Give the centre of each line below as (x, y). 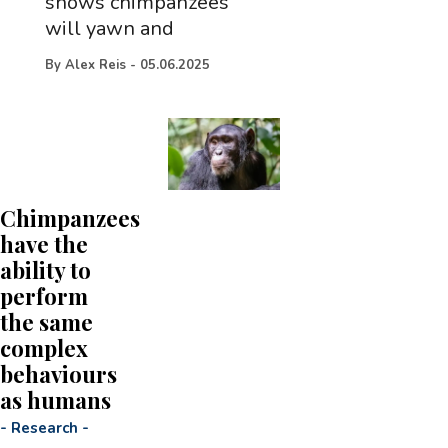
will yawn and (109, 28)
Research (44, 427)
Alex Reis (95, 65)
